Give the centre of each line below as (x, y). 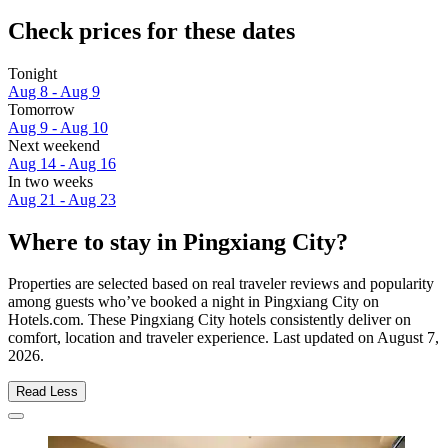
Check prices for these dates (151, 30)
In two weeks (50, 181)
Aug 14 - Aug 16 (62, 163)
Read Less (47, 392)
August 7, (408, 338)
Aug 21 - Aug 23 (62, 199)
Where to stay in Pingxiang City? (178, 241)
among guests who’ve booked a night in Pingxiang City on (193, 302)
